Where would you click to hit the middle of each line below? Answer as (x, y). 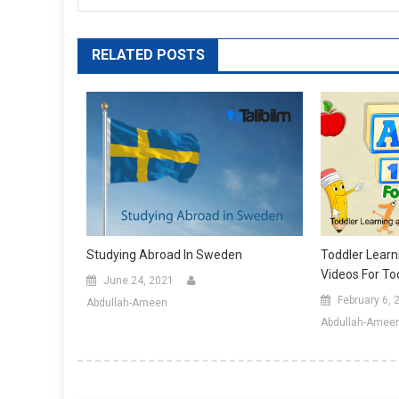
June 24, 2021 (138, 281)
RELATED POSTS (148, 55)
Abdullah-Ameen (127, 303)
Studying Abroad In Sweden (164, 255)
